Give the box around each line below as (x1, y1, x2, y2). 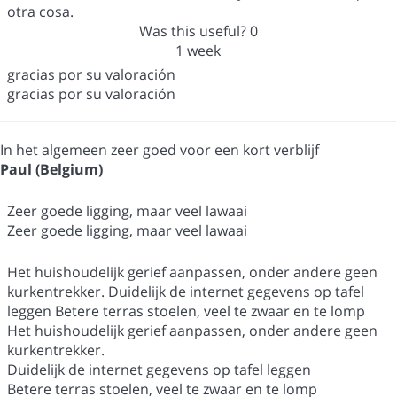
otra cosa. (7, 2, 74, 22)
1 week (175, 41, 221, 61)
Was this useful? (138, 21, 250, 42)
